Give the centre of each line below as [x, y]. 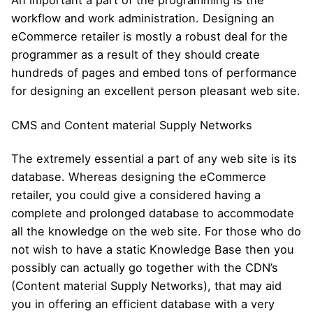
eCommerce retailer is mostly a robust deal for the [150, 37]
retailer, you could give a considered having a [136, 195]
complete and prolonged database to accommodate [153, 213]
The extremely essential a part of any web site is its [154, 158]
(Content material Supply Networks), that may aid [146, 285]
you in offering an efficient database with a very [143, 304]
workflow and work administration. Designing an [143, 19]
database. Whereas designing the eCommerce [139, 176]
